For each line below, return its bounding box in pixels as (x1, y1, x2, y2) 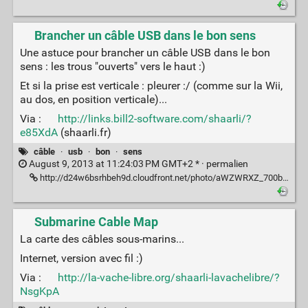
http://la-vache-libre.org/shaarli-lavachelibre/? (57, 271, 280, 285)
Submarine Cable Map (34, 214, 158, 230)
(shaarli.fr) (57, 126, 111, 140)
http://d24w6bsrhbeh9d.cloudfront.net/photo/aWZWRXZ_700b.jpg (37, 172, 283, 183)
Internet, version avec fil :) (19, 252, 143, 265)
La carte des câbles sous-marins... (19, 232, 184, 246)
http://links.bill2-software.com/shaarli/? (57, 112, 252, 126)
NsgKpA (19, 285, 59, 298)
